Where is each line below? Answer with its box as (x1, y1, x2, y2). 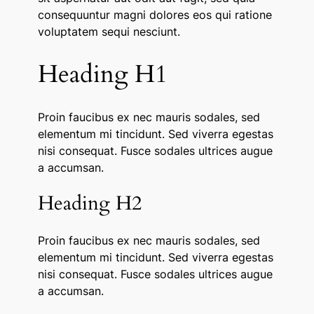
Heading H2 (37, 190, 142, 217)
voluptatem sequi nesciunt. (37, 25, 180, 39)
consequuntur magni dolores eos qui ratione (37, 8, 272, 22)
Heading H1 (37, 57, 168, 92)
